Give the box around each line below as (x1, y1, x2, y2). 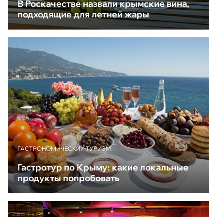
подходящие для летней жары (17, 8, 149, 20)
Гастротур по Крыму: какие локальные (17, 162, 188, 173)
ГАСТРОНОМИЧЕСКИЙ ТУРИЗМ (17, 145, 111, 153)
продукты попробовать (17, 172, 120, 184)
